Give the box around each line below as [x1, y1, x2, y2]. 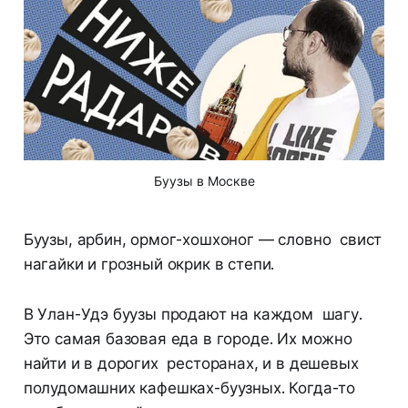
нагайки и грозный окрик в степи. [23, 255, 275, 274]
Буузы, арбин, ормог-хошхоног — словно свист [23, 230, 382, 250]
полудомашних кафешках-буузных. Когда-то [23, 379, 356, 398]
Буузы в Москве [153, 173, 255, 189]
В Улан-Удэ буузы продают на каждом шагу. [23, 305, 362, 324]
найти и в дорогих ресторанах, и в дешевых [23, 354, 359, 373]
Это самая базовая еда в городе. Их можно [23, 330, 352, 349]
